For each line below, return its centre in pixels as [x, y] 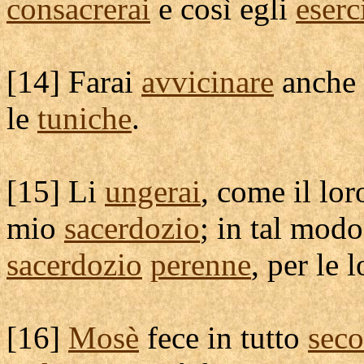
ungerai [153, 191]
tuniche [84, 118]
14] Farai [79, 82]
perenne [201, 264]
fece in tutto [223, 338]
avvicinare [208, 82]
